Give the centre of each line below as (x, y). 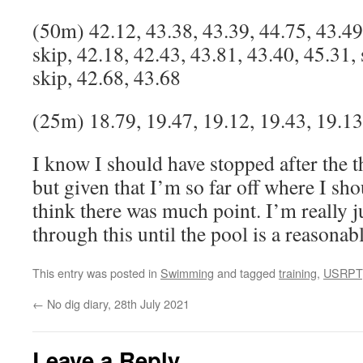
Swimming (187, 273)
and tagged (246, 273)
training (298, 273)
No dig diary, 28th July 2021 (117, 303)
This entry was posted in (96, 273)
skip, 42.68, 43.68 (107, 77)
